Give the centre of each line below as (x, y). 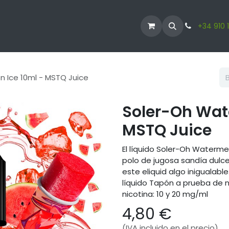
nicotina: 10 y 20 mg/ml (165, 194)
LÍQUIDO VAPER (106, 26)
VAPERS (56, 26)
